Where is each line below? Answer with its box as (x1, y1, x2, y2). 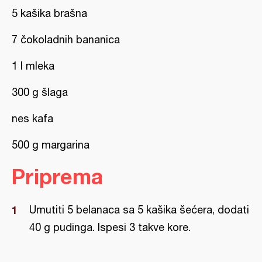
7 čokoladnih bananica (12, 33, 120, 46)
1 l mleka (12, 60, 54, 72)
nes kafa (12, 112, 53, 125)
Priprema (12, 164, 103, 189)
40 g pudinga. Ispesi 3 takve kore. (29, 221, 191, 233)
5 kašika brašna (12, 7, 87, 19)
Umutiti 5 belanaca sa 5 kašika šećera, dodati (29, 204, 249, 216)
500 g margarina (12, 139, 89, 151)
